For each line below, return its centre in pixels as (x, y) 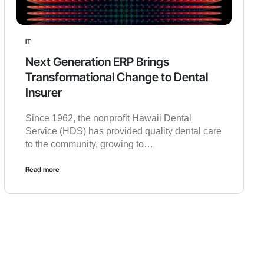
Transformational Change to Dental (117, 77)
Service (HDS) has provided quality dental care (124, 131)
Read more (43, 170)
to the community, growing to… (90, 144)
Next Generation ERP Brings (98, 62)
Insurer (44, 93)
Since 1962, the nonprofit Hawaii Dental (109, 118)
